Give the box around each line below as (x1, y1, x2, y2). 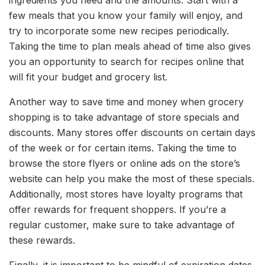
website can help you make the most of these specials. (9, 172, 254, 185)
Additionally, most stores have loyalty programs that (9, 188, 243, 200)
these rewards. (9, 234, 75, 246)
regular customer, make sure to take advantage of (9, 218, 235, 231)
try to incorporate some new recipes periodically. (9, 24, 229, 37)
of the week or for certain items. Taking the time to (9, 141, 237, 154)
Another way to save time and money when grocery (9, 95, 244, 108)
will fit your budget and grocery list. (9, 70, 167, 83)
